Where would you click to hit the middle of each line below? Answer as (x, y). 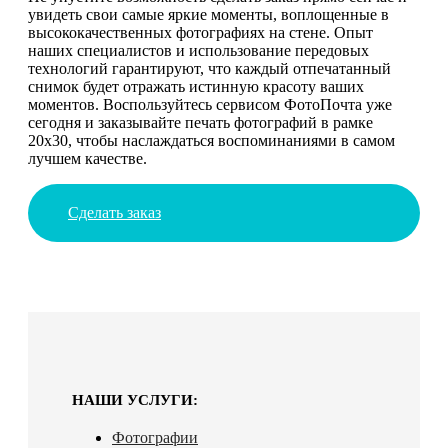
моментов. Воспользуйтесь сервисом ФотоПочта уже (210, 104)
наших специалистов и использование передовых (198, 50)
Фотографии (155, 437)
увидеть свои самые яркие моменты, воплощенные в (208, 14)
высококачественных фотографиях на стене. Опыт (200, 32)
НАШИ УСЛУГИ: (135, 399)
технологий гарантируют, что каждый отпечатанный (209, 68)
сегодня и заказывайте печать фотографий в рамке (200, 122)
